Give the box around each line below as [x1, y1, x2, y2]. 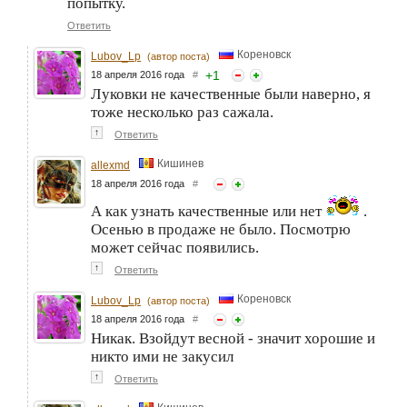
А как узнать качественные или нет [91, 202, 325, 220]
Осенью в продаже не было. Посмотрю [91, 220, 351, 238]
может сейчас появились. [91, 238, 259, 256]
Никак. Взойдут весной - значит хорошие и [91, 329, 375, 347]
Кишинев [157, 156, 203, 170]
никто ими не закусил [91, 347, 233, 365]
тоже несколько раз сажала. [91, 103, 273, 121]
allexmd [91, 158, 130, 172]
